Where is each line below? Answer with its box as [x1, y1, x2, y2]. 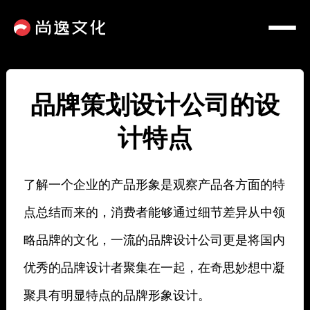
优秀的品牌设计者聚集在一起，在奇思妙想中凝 [23, 257, 285, 275]
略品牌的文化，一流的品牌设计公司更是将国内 [23, 230, 285, 248]
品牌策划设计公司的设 [30, 85, 280, 121]
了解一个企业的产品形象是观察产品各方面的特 [23, 174, 285, 192]
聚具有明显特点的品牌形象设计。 [23, 285, 210, 303]
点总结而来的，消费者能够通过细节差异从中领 [23, 202, 285, 220]
